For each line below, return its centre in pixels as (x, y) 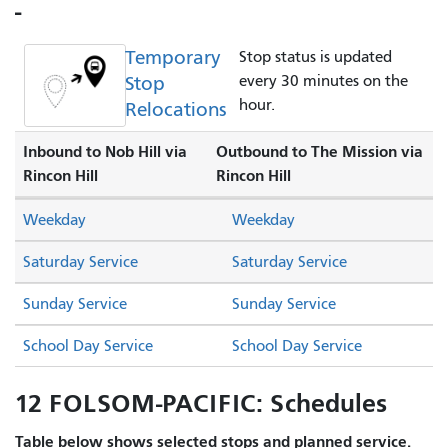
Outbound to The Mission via (320, 152)
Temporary (172, 57)
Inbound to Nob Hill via (105, 152)
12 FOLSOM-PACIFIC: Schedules (201, 404)
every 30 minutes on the (323, 80)
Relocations (175, 109)
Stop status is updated (315, 56)
